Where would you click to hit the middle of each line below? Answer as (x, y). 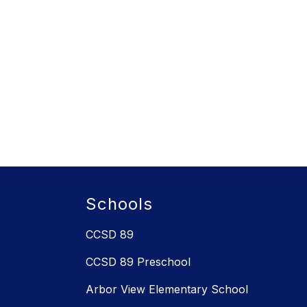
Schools (119, 204)
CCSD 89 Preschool (138, 262)
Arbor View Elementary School (167, 290)
